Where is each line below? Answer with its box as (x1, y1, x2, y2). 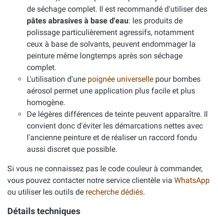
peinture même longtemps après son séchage (27, 51, 182, 60)
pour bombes (155, 74, 200, 84)
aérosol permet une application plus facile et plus (27, 86, 195, 95)
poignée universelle (88, 74, 155, 84)
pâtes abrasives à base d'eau (27, 16, 128, 25)
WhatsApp (174, 176, 210, 185)
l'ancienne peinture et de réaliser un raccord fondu (27, 133, 197, 142)
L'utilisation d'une (27, 74, 88, 84)
